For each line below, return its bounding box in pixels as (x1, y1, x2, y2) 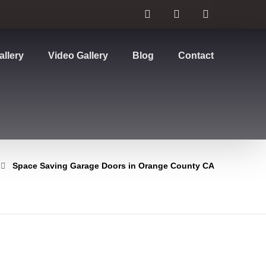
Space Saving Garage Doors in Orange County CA (12, 161, 214, 170)
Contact (178, 50, 214, 61)
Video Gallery (48, 50, 109, 61)
